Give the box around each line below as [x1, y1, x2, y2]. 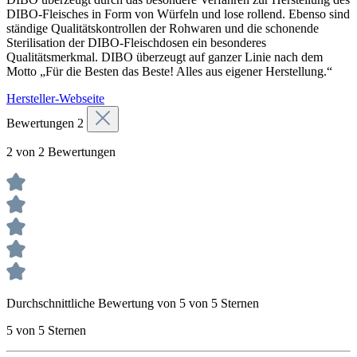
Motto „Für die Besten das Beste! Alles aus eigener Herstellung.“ [6, 64, 332, 78]
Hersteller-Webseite [6, 91, 104, 105]
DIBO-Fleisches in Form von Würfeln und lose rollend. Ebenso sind [6, 6, 350, 21]
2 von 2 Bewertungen [6, 144, 116, 159]
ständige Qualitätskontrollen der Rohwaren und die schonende [6, 21, 319, 35]
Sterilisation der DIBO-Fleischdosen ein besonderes [6, 35, 266, 49]
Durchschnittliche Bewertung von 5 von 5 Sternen [6, 296, 259, 310]
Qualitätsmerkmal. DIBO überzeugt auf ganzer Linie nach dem [6, 49, 323, 64]
